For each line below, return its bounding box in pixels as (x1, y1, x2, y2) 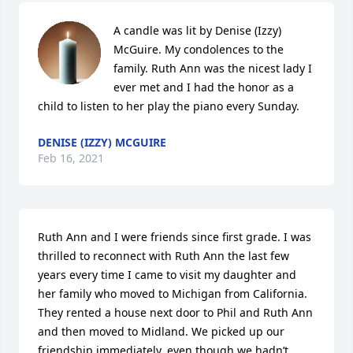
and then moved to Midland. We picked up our (38, 324, 284, 339)
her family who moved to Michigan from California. (38, 286, 307, 301)
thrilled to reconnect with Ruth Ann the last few (38, 248, 289, 263)
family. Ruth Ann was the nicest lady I (113, 61, 312, 76)
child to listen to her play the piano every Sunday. (38, 98, 299, 113)
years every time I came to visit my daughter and (38, 267, 296, 282)
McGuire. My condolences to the (113, 42, 284, 57)
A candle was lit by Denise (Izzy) (113, 23, 281, 38)
